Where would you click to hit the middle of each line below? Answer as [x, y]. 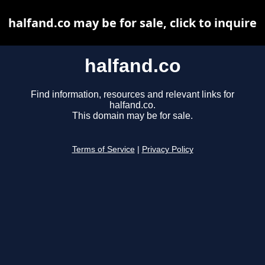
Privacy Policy [167, 150]
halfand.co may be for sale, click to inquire [132, 23]
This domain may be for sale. [132, 116]
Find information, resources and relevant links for [132, 95]
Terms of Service [103, 150]
